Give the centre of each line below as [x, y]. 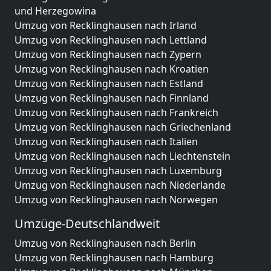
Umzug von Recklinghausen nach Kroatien [112, 69]
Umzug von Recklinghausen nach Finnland [112, 98]
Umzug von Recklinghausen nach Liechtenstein [122, 156]
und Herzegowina [55, 11]
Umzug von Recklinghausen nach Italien [106, 142]
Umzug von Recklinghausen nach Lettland [111, 40]
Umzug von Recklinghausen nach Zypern [108, 54]
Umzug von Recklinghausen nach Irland [106, 25]
